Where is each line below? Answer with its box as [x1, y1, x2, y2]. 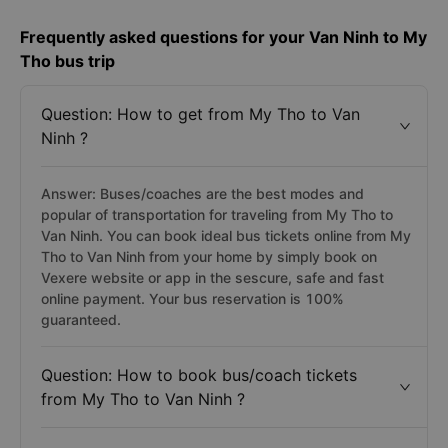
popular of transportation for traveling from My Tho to [41, 206, 393, 223]
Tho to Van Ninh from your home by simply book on [41, 248, 377, 265]
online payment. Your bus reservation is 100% [41, 290, 344, 307]
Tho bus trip [20, 51, 115, 71]
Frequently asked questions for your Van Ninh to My [20, 27, 427, 47]
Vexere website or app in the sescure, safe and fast [41, 269, 384, 286]
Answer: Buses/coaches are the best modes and [41, 185, 364, 202]
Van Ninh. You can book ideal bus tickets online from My [41, 227, 411, 244]
